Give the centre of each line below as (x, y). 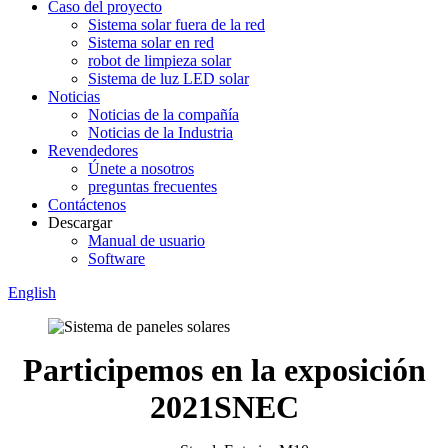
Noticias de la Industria (160, 132)
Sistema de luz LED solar (168, 78)
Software (116, 258)
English (32, 292)
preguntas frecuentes (152, 186)
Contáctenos (87, 204)
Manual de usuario (146, 240)
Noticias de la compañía (163, 114)
